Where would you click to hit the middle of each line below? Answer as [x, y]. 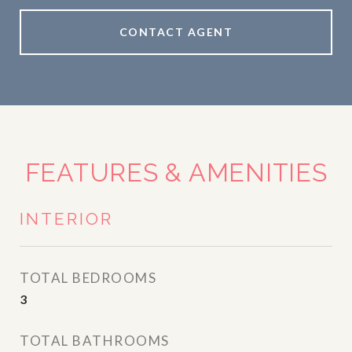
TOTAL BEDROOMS [88, 278]
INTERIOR [66, 219]
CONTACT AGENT [176, 32]
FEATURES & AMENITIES [176, 172]
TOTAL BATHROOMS [95, 341]
